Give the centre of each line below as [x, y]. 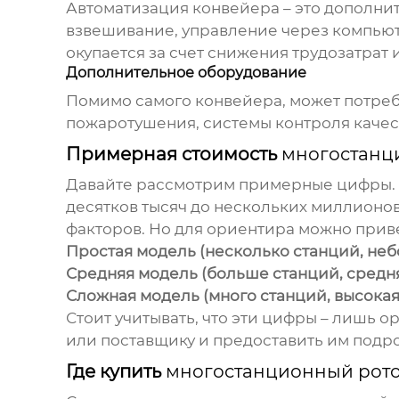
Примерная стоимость [173, 155]
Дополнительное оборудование [186, 73]
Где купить [115, 372]
